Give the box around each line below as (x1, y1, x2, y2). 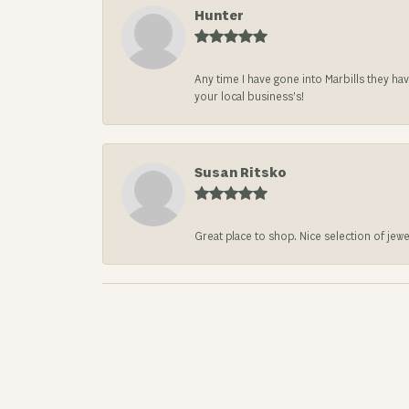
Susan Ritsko (194, 164, 287, 182)
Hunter (194, 7, 244, 25)
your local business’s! (194, 90, 304, 104)
